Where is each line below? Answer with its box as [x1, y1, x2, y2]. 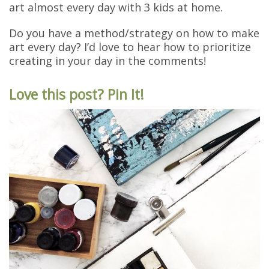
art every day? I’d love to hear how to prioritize [9, 39, 251, 54]
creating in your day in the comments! [9, 53, 206, 68]
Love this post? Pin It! [9, 84, 144, 104]
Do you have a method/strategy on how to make [9, 25, 259, 40]
